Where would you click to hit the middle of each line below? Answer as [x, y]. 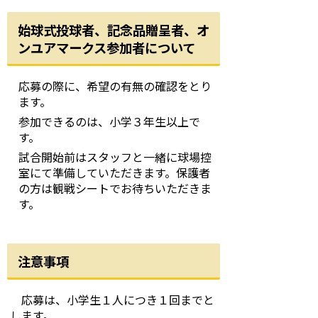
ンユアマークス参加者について [106, 48]
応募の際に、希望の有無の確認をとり [115, 86]
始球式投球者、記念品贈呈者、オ [114, 30]
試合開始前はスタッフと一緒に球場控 [115, 157]
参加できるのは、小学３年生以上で [109, 122]
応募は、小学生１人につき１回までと [112, 300]
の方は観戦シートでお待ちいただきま [115, 188]
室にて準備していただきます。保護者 [114, 173]
